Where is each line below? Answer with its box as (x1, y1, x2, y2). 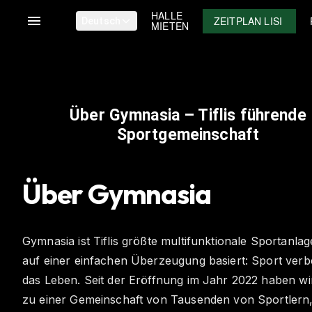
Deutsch (81, 15, 121, 26)
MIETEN (151, 19, 189, 33)
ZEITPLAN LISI (214, 13, 282, 28)
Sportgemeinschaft (116, 125, 260, 144)
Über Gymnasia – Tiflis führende (70, 106, 306, 125)
